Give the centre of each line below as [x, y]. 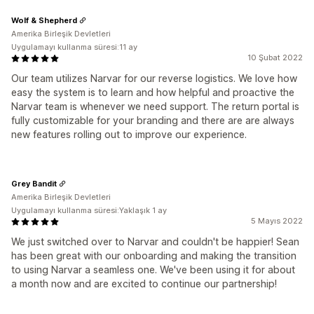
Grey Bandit [34, 183]
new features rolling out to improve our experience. [129, 134]
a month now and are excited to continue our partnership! [144, 284]
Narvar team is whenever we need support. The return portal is [155, 106]
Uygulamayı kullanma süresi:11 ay [74, 47]
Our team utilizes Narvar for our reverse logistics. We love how [154, 78]
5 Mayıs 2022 [277, 221]
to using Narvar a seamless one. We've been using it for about [153, 269]
